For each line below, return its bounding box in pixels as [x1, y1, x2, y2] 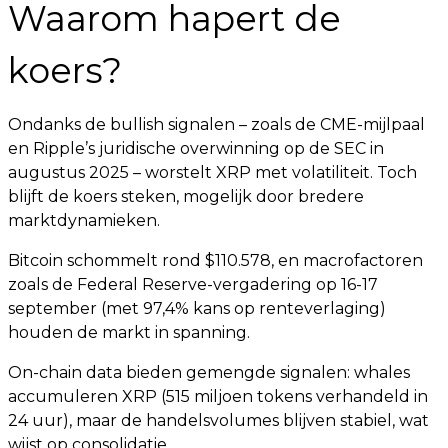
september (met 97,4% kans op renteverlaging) [8, 299, 386, 318]
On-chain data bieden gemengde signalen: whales [8, 363, 410, 382]
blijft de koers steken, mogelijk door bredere [8, 187, 364, 206]
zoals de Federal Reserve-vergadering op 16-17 [8, 275, 378, 294]
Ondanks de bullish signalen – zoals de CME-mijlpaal [8, 115, 425, 134]
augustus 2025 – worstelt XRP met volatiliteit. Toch [8, 163, 417, 182]
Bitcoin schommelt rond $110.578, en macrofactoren [8, 251, 423, 270]
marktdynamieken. [8, 211, 160, 230]
